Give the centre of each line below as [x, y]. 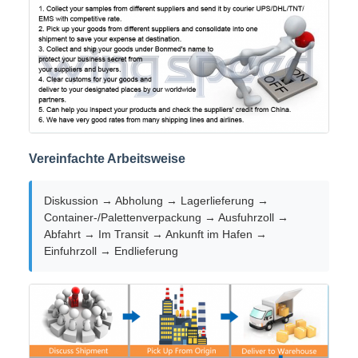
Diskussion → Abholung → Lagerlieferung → [156, 201]
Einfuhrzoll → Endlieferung [111, 251]
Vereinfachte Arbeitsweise [107, 159]
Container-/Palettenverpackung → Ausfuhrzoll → [166, 218]
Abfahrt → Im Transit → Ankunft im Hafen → [155, 235]
